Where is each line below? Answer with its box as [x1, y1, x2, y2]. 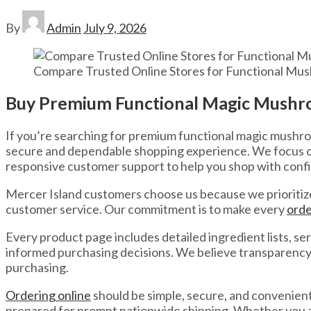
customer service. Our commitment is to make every [6, 201, 287, 217]
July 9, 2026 [83, 19, 146, 35]
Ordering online [6, 287, 91, 303]
